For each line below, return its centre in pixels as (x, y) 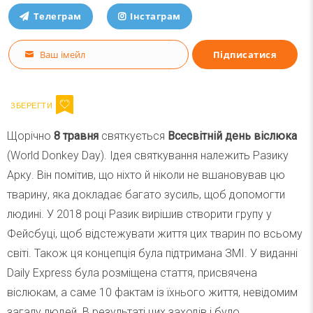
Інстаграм (155, 16)
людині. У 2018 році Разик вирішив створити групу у (139, 214)
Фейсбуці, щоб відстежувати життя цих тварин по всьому (155, 234)
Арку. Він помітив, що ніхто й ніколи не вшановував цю (146, 175)
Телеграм (57, 16)
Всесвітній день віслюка (232, 136)
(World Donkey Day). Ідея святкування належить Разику (148, 156)
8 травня (76, 136)
